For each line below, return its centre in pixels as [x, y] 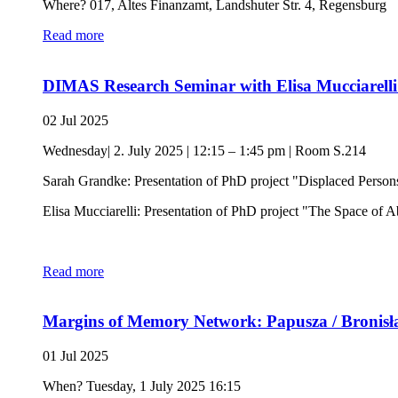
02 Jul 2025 [76, 120]
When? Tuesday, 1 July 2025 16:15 [142, 386]
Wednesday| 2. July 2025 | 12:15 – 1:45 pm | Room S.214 [204, 150]
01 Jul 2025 [76, 356]
